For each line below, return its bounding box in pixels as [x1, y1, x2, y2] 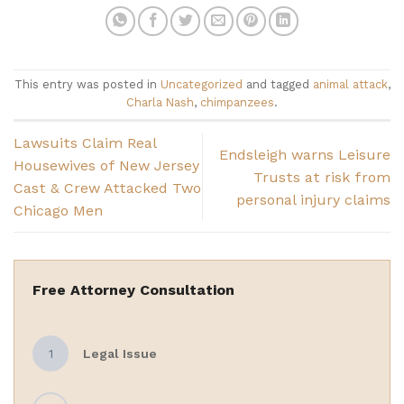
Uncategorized [160, 78, 243, 92]
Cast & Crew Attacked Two [14, 179, 201, 197]
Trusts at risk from [253, 168, 390, 186]
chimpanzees [200, 96, 274, 110]
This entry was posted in [14, 78, 161, 92]
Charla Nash [126, 96, 194, 110]
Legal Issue [83, 346, 157, 362]
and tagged [242, 78, 313, 92]
